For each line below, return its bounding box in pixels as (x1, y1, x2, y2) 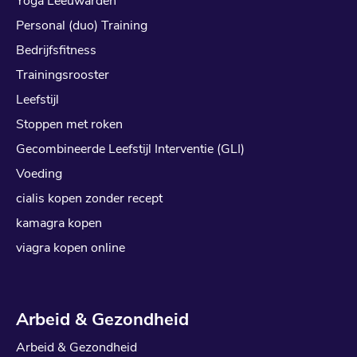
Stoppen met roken (16, 115, 123, 133)
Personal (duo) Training (16, 16, 147, 34)
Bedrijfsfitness (16, 41, 96, 59)
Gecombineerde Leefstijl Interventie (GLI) (16, 139, 245, 158)
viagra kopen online (16, 238, 125, 257)
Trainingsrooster (16, 65, 109, 84)
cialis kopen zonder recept (16, 189, 163, 207)
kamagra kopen (16, 214, 102, 232)
